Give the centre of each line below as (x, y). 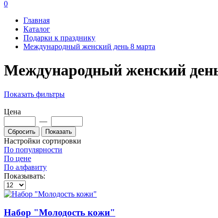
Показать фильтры (34, 94)
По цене (18, 158)
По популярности (33, 149)
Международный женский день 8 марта (89, 46)
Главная (36, 20)
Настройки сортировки (43, 141)
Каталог (37, 29)
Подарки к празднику (59, 37)
